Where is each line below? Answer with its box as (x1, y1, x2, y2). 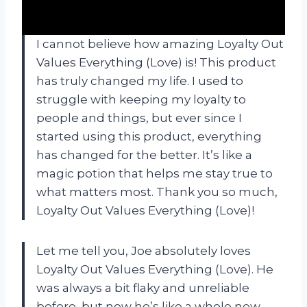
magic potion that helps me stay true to (36, 166, 273, 180)
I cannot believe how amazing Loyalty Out (36, 36, 284, 51)
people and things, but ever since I (36, 110, 242, 125)
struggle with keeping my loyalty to (36, 92, 246, 106)
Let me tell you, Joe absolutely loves (36, 243, 251, 258)
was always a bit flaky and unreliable (36, 280, 249, 295)
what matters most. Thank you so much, (36, 184, 278, 199)
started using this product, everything (36, 129, 262, 143)
